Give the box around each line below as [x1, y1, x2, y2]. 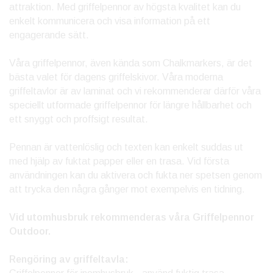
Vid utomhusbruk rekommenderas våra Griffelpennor [9, 212, 254, 223]
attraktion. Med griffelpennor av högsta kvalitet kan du [9, 2, 241, 13]
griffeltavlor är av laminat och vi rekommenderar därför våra [9, 86, 261, 97]
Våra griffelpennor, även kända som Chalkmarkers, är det [9, 58, 252, 69]
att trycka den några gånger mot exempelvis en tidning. [9, 184, 245, 195]
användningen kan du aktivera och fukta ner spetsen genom [9, 170, 262, 181]
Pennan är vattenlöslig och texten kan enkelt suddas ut [9, 142, 243, 153]
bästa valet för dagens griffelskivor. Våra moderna [9, 72, 223, 83]
